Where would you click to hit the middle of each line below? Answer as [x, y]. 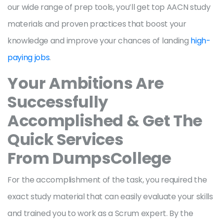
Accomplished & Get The [105, 121]
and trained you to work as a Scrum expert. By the [100, 213]
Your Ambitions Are [86, 83]
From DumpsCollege [89, 158]
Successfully [58, 102]
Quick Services [65, 139]
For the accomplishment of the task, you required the [107, 180]
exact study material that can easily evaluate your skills [110, 197]
